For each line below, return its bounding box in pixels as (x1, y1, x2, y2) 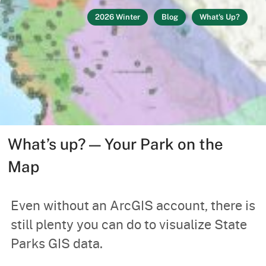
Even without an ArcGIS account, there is (10, 196, 255, 215)
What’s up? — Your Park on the (8, 135, 224, 154)
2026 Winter (94, 12, 140, 22)
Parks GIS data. (10, 234, 103, 253)
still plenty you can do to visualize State (10, 215, 247, 234)
